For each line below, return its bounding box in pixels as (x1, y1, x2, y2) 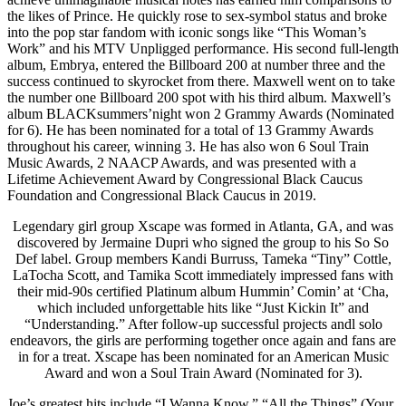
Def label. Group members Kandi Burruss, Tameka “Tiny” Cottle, (14, 250, 391, 266)
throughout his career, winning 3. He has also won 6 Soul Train (7, 138, 369, 154)
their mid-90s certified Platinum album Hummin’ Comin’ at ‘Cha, (17, 283, 389, 299)
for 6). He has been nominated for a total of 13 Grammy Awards (7, 121, 373, 138)
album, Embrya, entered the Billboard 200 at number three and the (7, 56, 385, 72)
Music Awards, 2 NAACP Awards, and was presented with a (7, 154, 356, 170)
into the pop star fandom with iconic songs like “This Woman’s (7, 24, 366, 40)
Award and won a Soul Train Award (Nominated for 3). (43, 364, 362, 381)
